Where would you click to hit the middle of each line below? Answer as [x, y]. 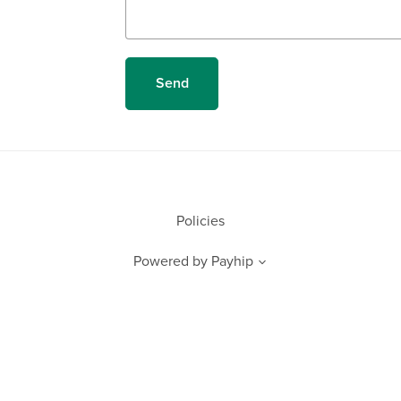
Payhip [232, 261]
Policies [200, 221]
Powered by [171, 261]
